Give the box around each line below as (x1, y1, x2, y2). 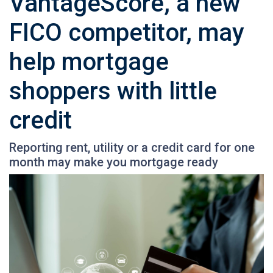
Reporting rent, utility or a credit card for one (9, 140, 255, 155)
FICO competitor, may (9, 18, 244, 47)
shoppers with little (9, 76, 217, 105)
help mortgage (9, 47, 169, 76)
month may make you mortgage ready (9, 154, 218, 169)
